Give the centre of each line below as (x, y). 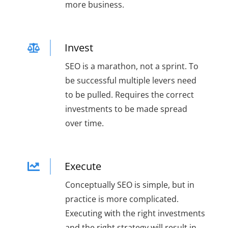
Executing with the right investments (135, 213)
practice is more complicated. (122, 199)
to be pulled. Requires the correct (129, 95)
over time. (84, 123)
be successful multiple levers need (131, 81)
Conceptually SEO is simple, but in (130, 185)
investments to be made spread (126, 109)
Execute (83, 166)
